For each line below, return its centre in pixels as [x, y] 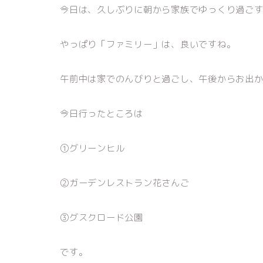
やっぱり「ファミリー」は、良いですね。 [148, 44]
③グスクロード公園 [102, 218]
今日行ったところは [102, 114]
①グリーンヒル [92, 148]
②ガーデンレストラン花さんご [125, 183]
